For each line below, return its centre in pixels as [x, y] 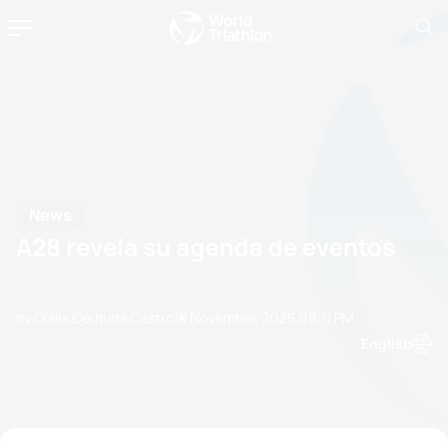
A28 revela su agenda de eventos [205, 246]
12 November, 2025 [234, 317]
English [386, 343]
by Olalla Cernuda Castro [95, 317]
